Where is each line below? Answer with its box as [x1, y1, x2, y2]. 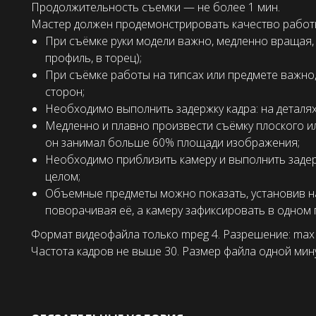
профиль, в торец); [45, 50, 142, 66]
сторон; [45, 84, 85, 100]
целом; [45, 169, 80, 185]
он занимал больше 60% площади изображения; [45, 135, 300, 151]
